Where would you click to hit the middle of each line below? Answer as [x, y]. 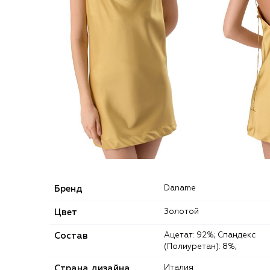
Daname [183, 188]
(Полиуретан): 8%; [200, 246]
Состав [71, 236]
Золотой [184, 212]
